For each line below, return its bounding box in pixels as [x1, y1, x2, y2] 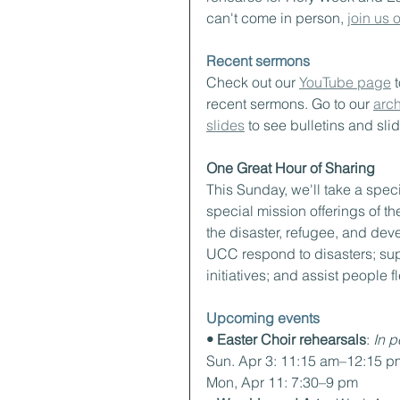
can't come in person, [206, 9, 347, 27]
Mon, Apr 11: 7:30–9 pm [206, 373, 358, 391]
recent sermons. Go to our [206, 95, 373, 112]
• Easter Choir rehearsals [206, 330, 366, 348]
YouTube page [299, 73, 391, 91]
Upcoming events [206, 309, 320, 327]
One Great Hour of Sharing [206, 159, 375, 177]
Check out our [206, 73, 299, 91]
